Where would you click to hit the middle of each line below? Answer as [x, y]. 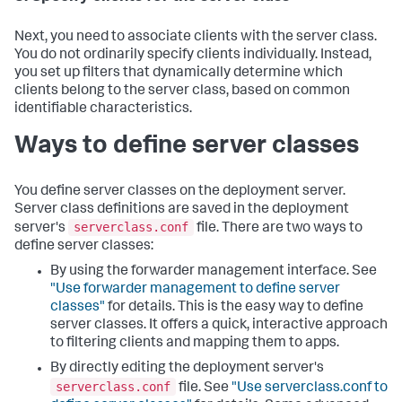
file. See [204, 388]
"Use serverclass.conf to [310, 388]
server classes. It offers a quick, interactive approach [219, 326]
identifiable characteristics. [103, 109]
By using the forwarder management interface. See [214, 272]
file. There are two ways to [278, 229]
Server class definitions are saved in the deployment [182, 210]
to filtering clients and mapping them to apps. [195, 344]
